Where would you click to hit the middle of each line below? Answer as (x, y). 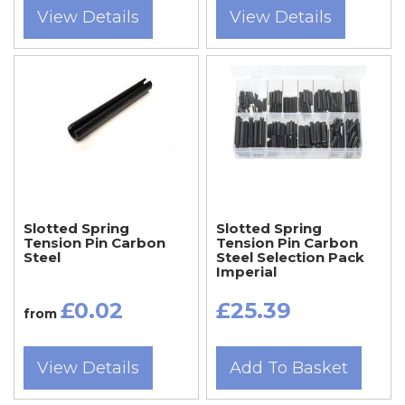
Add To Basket (288, 367)
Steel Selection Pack (290, 257)
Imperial (246, 271)
